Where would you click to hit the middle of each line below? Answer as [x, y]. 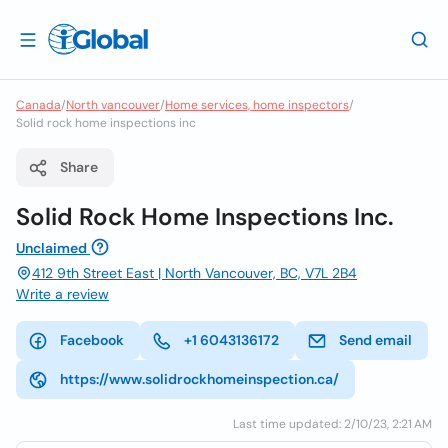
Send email [375, 340]
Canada [38, 105]
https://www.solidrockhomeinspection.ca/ [199, 379]
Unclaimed [51, 248]
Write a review [62, 294]
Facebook [92, 340]
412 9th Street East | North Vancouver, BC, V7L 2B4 [194, 273]
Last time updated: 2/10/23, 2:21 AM [332, 424]
